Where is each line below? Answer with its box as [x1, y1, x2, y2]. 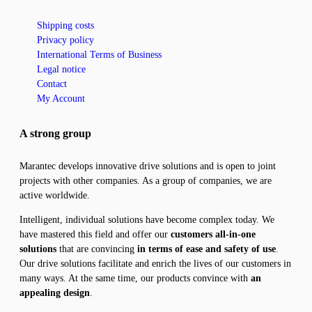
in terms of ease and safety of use [137, 244, 276, 254]
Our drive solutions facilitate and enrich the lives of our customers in [19, 258, 291, 269]
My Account [37, 93, 85, 104]
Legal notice [37, 64, 86, 75]
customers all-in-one [171, 229, 256, 240]
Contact [37, 79, 67, 89]
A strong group [19, 127, 91, 139]
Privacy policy [37, 35, 94, 45]
